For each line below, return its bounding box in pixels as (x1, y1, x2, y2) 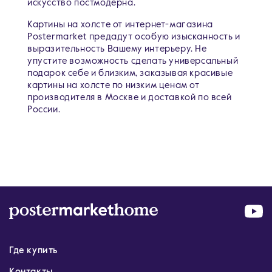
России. (27, 105, 61, 114)
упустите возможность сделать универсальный (27, 56, 239, 66)
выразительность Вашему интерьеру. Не (27, 44, 207, 53)
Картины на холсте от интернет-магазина (27, 20, 213, 29)
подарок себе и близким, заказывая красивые (27, 69, 233, 78)
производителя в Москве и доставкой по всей (27, 93, 232, 102)
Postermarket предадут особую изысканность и (27, 32, 240, 41)
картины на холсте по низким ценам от (27, 81, 200, 90)
